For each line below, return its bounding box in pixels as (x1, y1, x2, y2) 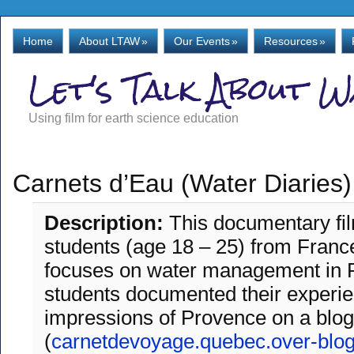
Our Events (174, 35, 230, 47)
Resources (264, 35, 318, 47)
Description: (44, 211, 169, 235)
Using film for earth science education (28, 111, 239, 125)
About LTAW (79, 35, 140, 47)
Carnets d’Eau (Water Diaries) (13, 169, 352, 198)
